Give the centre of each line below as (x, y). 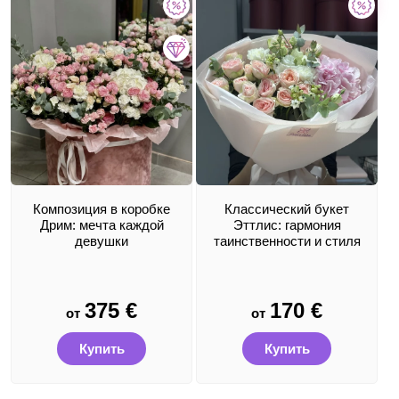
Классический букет (287, 209)
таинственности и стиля (287, 241)
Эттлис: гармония (287, 225)
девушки (102, 241)
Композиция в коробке (102, 209)
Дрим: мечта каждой (102, 225)
